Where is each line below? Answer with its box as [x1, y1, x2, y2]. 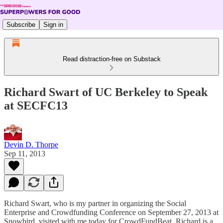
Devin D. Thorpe [4, 140, 58, 149]
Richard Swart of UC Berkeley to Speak [4, 85, 208, 99]
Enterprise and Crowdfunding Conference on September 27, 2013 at [4, 208, 219, 217]
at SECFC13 [4, 99, 68, 112]
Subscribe [6, 20, 35, 28]
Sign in [43, 20, 63, 28]
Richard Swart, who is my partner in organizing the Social [4, 199, 186, 208]
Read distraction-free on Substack [62, 55, 161, 63]
